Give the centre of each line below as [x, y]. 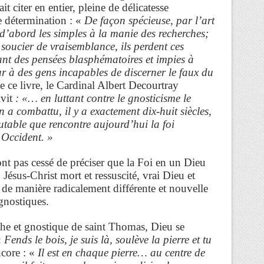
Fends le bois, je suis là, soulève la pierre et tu [108, 239]
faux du [196, 72]
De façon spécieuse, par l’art [149, 20]
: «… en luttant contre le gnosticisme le [102, 98]
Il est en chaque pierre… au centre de [121, 252]
